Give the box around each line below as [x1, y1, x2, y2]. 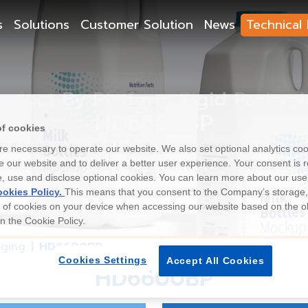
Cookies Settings [58, 254, 147, 265]
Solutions [14, 15, 69, 34]
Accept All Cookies [166, 254, 265, 266]
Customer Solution [80, 15, 193, 34]
